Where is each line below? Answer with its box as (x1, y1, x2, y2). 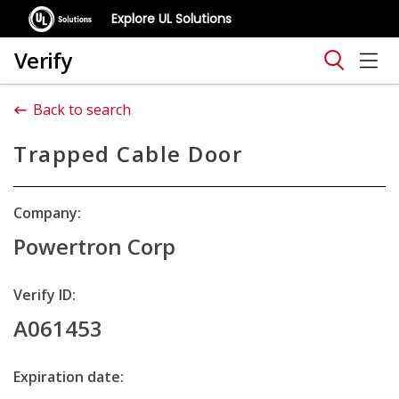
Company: (13, 203, 81, 223)
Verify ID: (13, 285, 76, 305)
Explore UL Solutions (111, 9, 232, 28)
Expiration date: (13, 367, 124, 387)
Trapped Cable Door (13, 139, 242, 168)
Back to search (33, 100, 131, 119)
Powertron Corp (13, 232, 175, 261)
